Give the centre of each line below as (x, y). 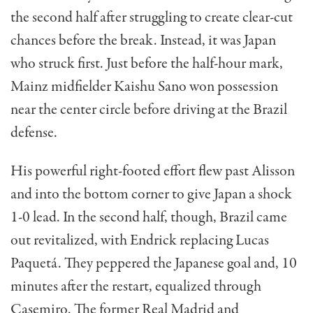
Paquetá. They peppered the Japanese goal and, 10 (154, 264)
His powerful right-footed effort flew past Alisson (153, 172)
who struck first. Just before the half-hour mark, (147, 64)
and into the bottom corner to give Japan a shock (151, 195)
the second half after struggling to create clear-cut (152, 18)
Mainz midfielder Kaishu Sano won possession (144, 87)
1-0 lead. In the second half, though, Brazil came (149, 218)
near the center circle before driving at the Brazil (149, 110)
